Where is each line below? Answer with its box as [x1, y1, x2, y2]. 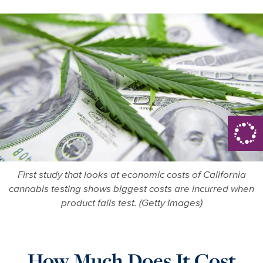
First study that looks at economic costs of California [17, 167, 246, 181]
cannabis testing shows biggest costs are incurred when [9, 181, 254, 195]
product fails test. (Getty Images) [60, 195, 203, 210]
